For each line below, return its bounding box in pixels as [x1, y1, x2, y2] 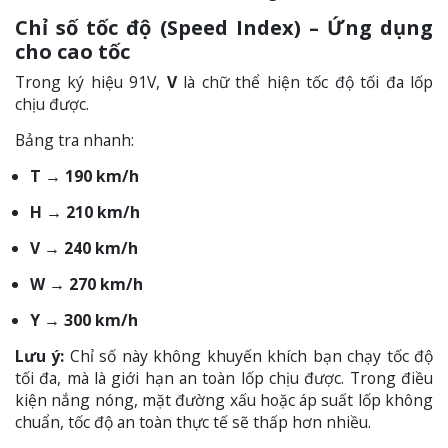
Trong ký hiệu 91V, [15, 71, 167, 94]
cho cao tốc [15, 38, 130, 66]
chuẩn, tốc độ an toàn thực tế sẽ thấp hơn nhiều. [15, 411, 371, 434]
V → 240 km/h [30, 237, 138, 260]
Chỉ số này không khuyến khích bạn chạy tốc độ [64, 345, 434, 368]
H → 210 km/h [30, 201, 140, 224]
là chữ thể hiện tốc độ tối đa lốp [176, 71, 434, 94]
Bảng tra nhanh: [15, 129, 134, 152]
